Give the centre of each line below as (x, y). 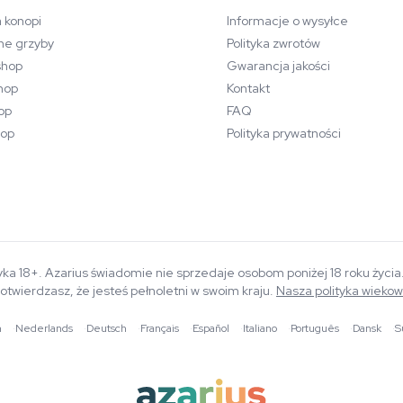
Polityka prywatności (284, 133)
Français (159, 328)
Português (314, 328)
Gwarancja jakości (278, 66)
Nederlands (44, 328)
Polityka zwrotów (273, 43)
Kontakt (248, 88)
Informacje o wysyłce (287, 21)
